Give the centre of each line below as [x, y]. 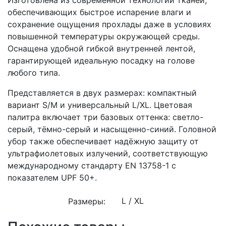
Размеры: [87, 201]
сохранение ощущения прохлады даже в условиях [109, 24]
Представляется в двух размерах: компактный [102, 93]
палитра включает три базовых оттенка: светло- [105, 117]
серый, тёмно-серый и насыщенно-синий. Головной [112, 129]
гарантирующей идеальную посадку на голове [101, 60]
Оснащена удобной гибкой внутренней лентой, [101, 48]
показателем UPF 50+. [52, 177]
